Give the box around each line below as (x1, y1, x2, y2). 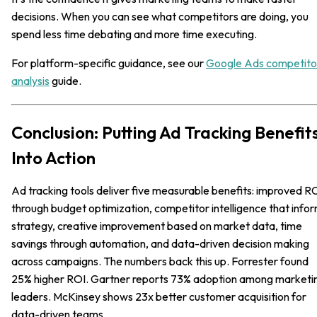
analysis (11, 73, 50, 88)
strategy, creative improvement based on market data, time (11, 218, 302, 233)
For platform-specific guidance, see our (11, 55, 206, 70)
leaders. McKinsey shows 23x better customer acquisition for (11, 289, 306, 304)
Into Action (11, 146, 96, 168)
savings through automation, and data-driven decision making (11, 236, 309, 250)
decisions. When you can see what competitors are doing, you (11, 8, 309, 23)
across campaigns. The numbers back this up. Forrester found (11, 253, 309, 268)
